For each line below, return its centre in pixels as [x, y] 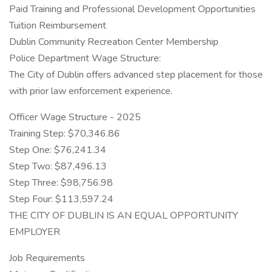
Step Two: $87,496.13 [58, 166]
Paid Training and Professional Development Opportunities [132, 9]
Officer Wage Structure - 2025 [75, 117]
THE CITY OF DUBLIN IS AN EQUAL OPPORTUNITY [124, 216]
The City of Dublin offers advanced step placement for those [136, 75]
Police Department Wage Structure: [85, 58]
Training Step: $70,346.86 [65, 134]
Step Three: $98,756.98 [61, 183]
